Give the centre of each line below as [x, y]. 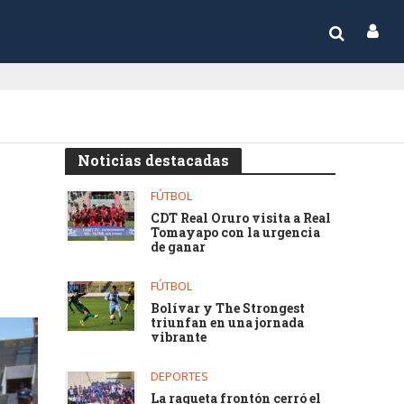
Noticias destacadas [154, 160]
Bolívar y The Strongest [228, 308]
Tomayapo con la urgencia [236, 232]
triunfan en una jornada [228, 322]
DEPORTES [180, 376]
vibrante [179, 337]
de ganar [179, 247]
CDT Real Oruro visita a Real [241, 218]
